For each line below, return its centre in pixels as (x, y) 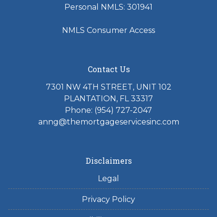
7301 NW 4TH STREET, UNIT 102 (108, 87)
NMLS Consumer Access (108, 30)
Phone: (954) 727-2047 (108, 110)
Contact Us (108, 69)
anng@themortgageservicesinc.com (108, 122)
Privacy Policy (108, 199)
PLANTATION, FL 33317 (108, 98)
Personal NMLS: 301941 (108, 7)
